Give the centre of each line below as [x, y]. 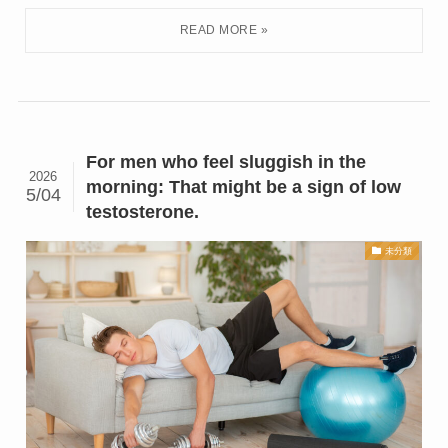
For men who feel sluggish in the [226, 161]
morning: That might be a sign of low [244, 186]
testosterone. [143, 211]
